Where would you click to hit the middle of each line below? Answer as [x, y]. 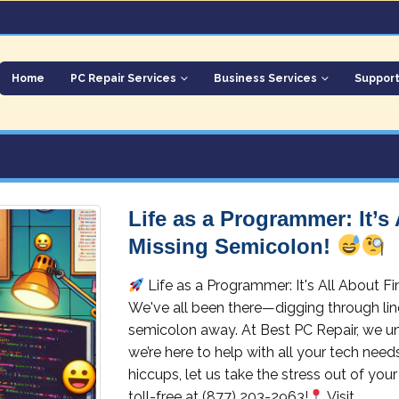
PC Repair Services [123, 78]
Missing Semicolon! [232, 246]
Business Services [265, 78]
